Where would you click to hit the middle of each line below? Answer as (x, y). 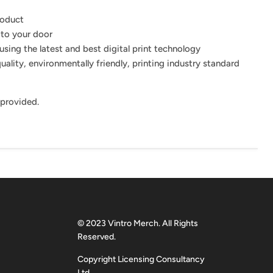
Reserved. (97, 236)
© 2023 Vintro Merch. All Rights (138, 223)
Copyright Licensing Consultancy (141, 259)
